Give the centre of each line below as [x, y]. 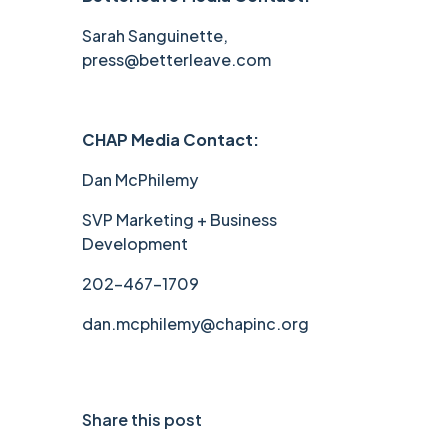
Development [135, 244]
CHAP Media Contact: [171, 140]
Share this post [142, 420]
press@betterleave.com [177, 60]
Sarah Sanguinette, [155, 36]
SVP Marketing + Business [180, 220]
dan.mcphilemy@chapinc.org [196, 324]
